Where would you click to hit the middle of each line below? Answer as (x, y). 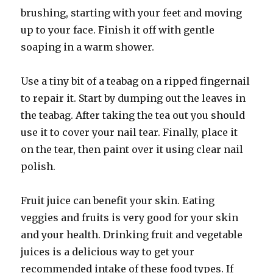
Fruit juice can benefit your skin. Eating (118, 200)
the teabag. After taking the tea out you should (133, 115)
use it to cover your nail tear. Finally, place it (129, 132)
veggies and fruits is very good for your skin (130, 218)
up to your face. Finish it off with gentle (118, 30)
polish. (38, 166)
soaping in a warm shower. (88, 47)
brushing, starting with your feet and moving (132, 13)
